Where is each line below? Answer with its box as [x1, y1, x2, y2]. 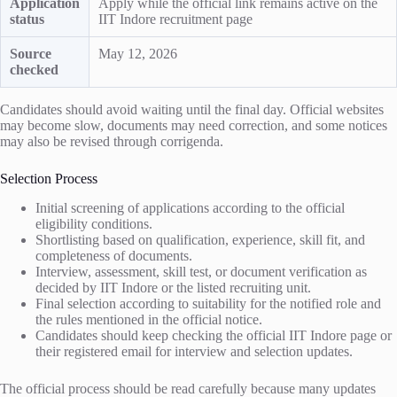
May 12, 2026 [98, 45, 177, 61]
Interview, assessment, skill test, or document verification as [35, 263, 367, 279]
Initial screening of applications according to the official [35, 199, 345, 215]
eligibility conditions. [35, 215, 152, 231]
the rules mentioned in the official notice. [35, 311, 262, 327]
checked [10, 61, 58, 77]
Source [10, 45, 51, 61]
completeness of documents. [35, 247, 192, 263]
